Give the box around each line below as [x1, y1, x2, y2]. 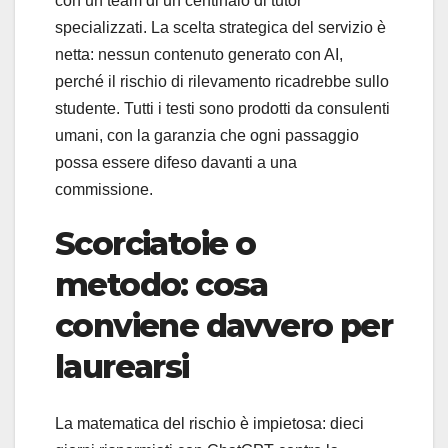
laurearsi [55, 347, 189, 387]
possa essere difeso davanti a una [55, 154, 297, 172]
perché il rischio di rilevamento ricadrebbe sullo [55, 73, 389, 91]
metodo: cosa [55, 265, 268, 305]
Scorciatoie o [55, 224, 256, 264]
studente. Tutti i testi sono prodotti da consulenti [55, 100, 390, 118]
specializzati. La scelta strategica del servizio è [55, 19, 386, 37]
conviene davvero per [55, 306, 392, 346]
